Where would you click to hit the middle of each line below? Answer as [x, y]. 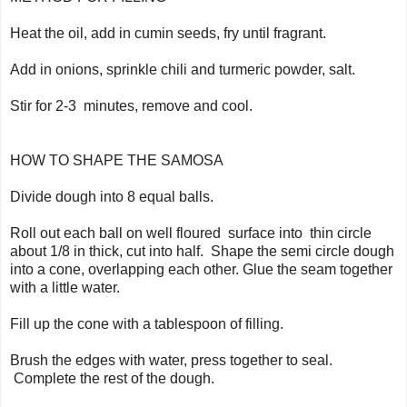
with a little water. [65, 287]
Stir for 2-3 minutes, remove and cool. [131, 105]
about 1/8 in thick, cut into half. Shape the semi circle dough [202, 251]
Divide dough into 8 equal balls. [112, 196]
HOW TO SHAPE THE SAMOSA [117, 160]
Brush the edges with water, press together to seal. [171, 360]
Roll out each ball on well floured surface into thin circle [191, 233]
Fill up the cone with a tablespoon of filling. [147, 323]
